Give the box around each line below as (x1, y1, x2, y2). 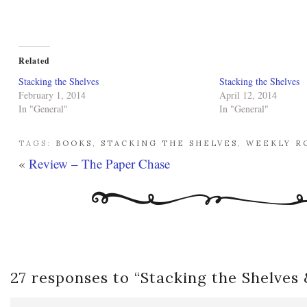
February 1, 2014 (19, 88, 86, 101)
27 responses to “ (10, 267, 140, 287)
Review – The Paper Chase (29, 155, 170, 172)
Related (19, 55, 50, 66)
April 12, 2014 (219, 88, 277, 101)
